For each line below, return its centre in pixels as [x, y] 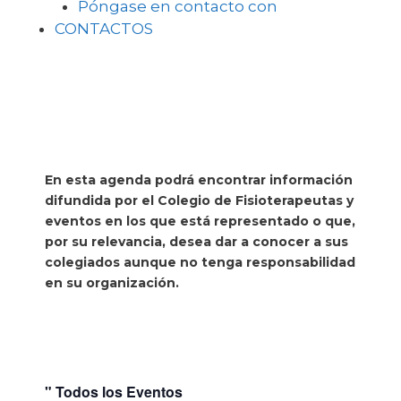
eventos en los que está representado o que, [200, 221]
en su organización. [112, 283]
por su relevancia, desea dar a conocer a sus [196, 242]
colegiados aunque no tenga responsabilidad [200, 262]
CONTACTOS [104, 28]
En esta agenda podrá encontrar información [199, 180]
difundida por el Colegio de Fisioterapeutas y [199, 200]
